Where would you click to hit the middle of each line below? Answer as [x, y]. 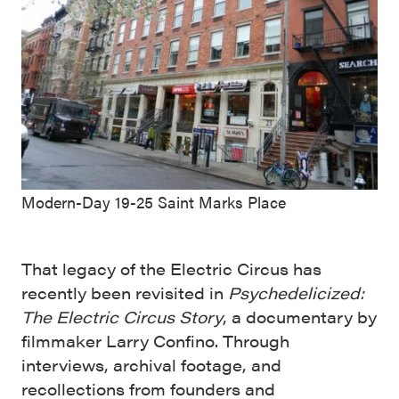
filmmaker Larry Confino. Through [155, 341]
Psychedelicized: [296, 293]
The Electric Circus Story [122, 317]
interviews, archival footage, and [151, 365]
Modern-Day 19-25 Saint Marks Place [154, 202]
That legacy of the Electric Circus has [171, 269]
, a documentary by [300, 317]
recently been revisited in [125, 293]
